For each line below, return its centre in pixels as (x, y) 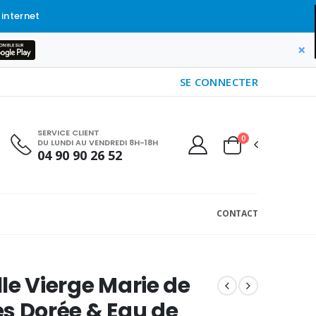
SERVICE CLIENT (68, 132)
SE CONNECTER (219, 82)
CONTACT (237, 214)
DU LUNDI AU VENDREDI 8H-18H (98, 142)
